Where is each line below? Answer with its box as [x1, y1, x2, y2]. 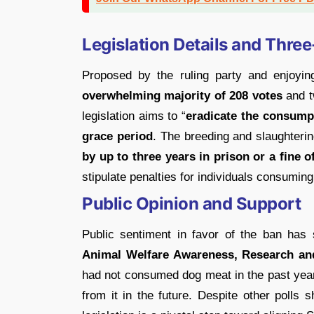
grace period [82, 129, 153, 143]
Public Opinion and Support [82, 193, 301, 214]
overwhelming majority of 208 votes [82, 88, 282, 102]
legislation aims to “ [82, 109, 186, 123]
